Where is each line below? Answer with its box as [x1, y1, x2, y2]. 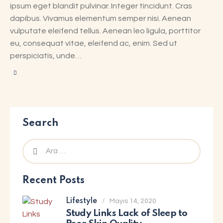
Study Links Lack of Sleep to [66, 209, 188, 219]
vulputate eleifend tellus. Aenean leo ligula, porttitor [10, 27, 201, 35]
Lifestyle [66, 197, 97, 206]
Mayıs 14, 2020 [110, 198, 156, 205]
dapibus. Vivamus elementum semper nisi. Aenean [10, 14, 191, 23]
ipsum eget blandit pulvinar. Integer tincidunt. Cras [10, 2, 192, 10]
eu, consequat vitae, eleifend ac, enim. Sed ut [10, 39, 177, 48]
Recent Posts [22, 175, 85, 186]
